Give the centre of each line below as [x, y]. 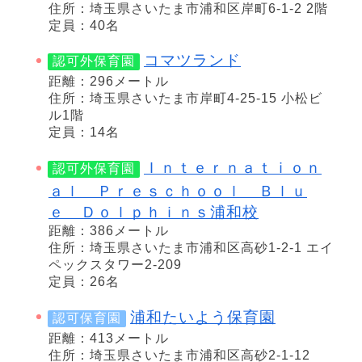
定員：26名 [84, 281]
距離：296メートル [109, 82]
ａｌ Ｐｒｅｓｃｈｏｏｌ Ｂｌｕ [178, 191]
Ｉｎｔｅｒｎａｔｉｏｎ [233, 167]
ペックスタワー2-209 [115, 264]
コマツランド [192, 61]
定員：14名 [84, 133]
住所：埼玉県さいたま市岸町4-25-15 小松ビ [185, 99]
